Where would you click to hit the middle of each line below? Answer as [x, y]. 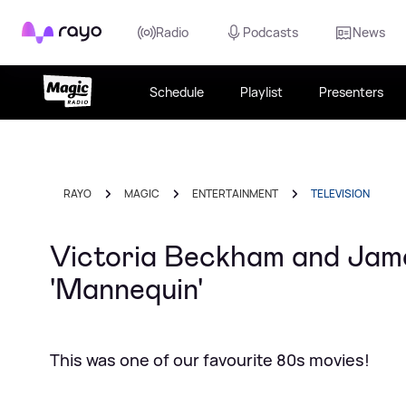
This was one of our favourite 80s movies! [210, 360]
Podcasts [271, 32]
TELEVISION [340, 193]
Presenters [351, 92]
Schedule [176, 92]
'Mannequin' [126, 289]
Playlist [261, 92]
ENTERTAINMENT [235, 193]
